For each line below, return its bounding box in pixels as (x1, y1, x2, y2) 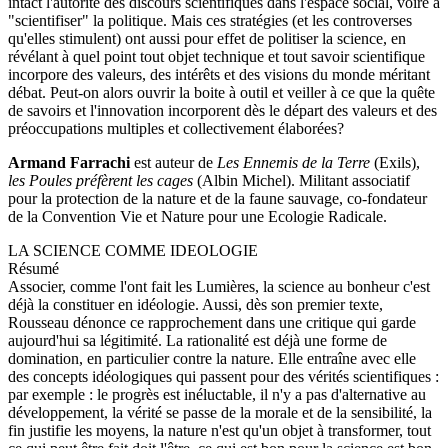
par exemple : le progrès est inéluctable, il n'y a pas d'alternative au (8, 385, 426, 403)
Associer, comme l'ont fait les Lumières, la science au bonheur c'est (8, 277, 430, 295)
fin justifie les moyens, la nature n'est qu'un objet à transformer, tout (8, 421, 431, 439)
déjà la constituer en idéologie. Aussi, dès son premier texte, (8, 295, 383, 313)
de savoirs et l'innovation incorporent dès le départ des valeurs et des (8, 101, 437, 119)
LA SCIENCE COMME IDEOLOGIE (8, 241, 258, 259)
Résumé (8, 259, 59, 277)
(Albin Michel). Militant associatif (193, 171, 410, 189)
